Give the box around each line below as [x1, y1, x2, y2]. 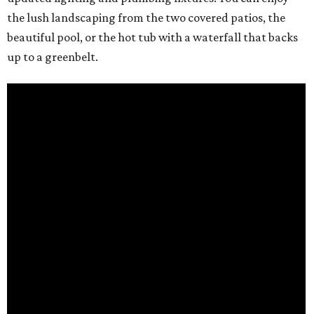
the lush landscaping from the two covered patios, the [7, 11, 285, 25]
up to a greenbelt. [7, 50, 98, 64]
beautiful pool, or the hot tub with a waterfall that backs [7, 30, 298, 45]
